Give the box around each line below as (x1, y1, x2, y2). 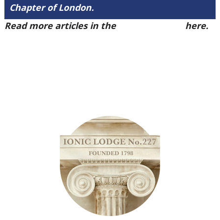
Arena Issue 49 (118, 20, 183, 31)
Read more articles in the (4, 20, 118, 31)
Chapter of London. (9, 1, 94, 13)
